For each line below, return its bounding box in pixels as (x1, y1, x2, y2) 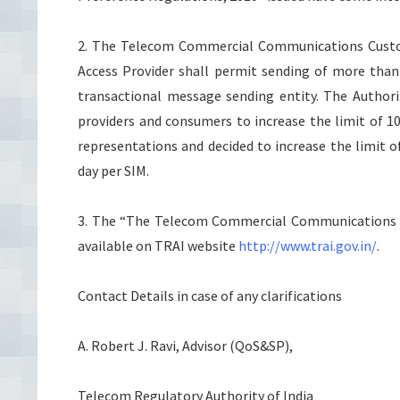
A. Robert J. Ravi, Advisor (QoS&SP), (78, 337, 293, 354)
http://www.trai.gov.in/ (238, 237, 377, 254)
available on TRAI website (78, 237, 238, 254)
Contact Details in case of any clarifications (78, 287, 342, 304)
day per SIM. (78, 162, 149, 179)
